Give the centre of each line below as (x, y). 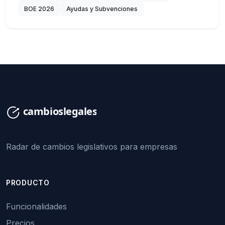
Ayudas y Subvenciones (102, 9)
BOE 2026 (39, 9)
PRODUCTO (28, 183)
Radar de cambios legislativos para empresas (92, 147)
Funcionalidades (36, 207)
